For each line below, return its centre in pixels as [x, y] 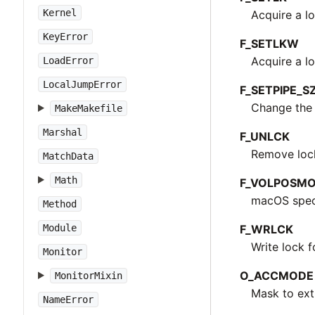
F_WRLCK [267, 229]
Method [60, 204]
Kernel [60, 13]
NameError [68, 300]
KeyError [65, 37]
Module [60, 228]
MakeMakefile [88, 108]
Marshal [63, 132]
